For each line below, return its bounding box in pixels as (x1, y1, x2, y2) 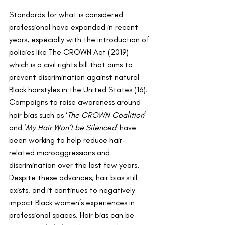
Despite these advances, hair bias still (9, 173, 139, 183)
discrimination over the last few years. (9, 160, 141, 170)
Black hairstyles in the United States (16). (9, 85, 150, 95)
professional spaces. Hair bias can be (9, 210, 136, 220)
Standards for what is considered (9, 10, 125, 20)
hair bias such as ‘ (9, 110, 67, 120)
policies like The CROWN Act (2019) (9, 47, 131, 57)
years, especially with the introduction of (9, 35, 151, 45)
